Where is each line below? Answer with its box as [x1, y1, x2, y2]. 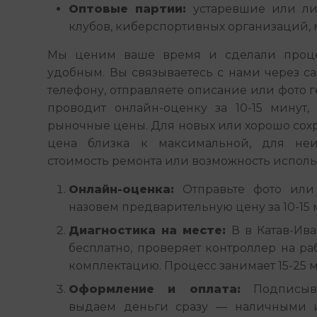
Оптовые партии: [69, 2, 187, 16]
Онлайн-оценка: [69, 183, 175, 196]
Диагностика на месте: [69, 224, 226, 237]
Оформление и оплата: [69, 282, 241, 296]
